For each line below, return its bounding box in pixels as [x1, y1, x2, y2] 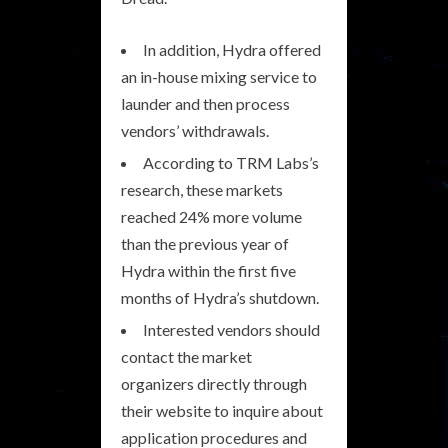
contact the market [121, 346, 252, 366]
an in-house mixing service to [121, 66, 317, 86]
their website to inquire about [121, 400, 323, 420]
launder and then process [121, 93, 290, 113]
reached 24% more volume [121, 206, 302, 226]
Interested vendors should [143, 319, 320, 339]
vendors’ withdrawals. [121, 120, 269, 140]
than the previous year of [121, 233, 289, 253]
